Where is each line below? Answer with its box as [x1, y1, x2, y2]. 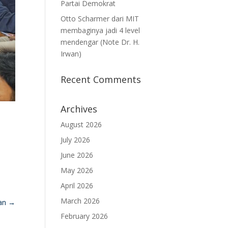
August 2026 [61, 120, 102, 129]
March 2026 [61, 196, 100, 206]
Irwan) [61, 49, 82, 59]
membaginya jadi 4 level [61, 25, 140, 35]
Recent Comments [61, 73, 141, 85]
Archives [61, 103, 98, 115]
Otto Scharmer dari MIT [61, 14, 139, 23]
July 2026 [61, 135, 91, 145]
